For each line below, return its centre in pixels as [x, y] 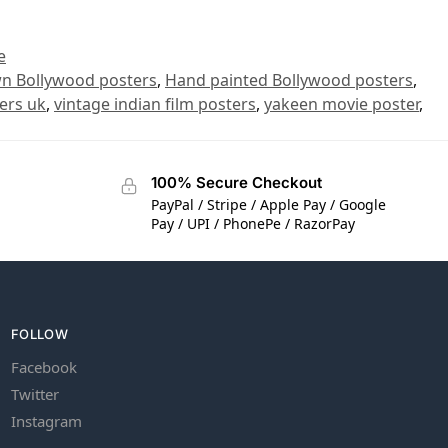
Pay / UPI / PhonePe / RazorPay [252, 224]
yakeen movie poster [341, 103]
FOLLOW [39, 333]
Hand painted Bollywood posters [289, 79]
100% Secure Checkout [236, 182]
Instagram [46, 421]
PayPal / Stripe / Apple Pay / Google [268, 205]
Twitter [35, 394]
